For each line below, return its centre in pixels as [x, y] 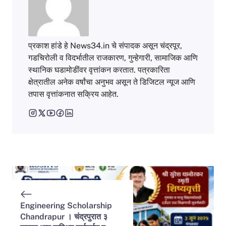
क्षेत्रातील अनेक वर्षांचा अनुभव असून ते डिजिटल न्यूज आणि [112, 82]
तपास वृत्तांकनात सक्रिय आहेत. [73, 94]
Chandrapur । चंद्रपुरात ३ [64, 216]
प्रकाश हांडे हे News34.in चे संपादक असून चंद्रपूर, [105, 45]
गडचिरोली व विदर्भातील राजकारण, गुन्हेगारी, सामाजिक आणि [113, 58]
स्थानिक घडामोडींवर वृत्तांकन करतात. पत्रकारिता [99, 70]
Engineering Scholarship [66, 205]
